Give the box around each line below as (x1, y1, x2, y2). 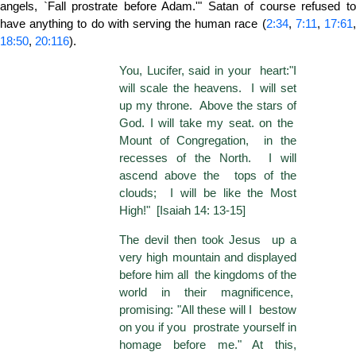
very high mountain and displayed (119, 250, 296, 265)
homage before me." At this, (119, 338, 296, 352)
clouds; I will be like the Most (119, 186, 296, 200)
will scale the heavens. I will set (119, 81, 296, 95)
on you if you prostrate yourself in (119, 320, 296, 335)
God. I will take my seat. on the (119, 116, 296, 130)
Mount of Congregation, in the (119, 133, 296, 148)
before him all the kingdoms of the (119, 268, 296, 282)
